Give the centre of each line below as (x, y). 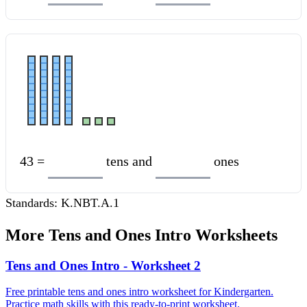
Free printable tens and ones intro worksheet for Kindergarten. (139, 292)
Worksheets (234, 235)
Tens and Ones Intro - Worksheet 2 (103, 265)
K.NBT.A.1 (90, 202)
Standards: (32, 202)
